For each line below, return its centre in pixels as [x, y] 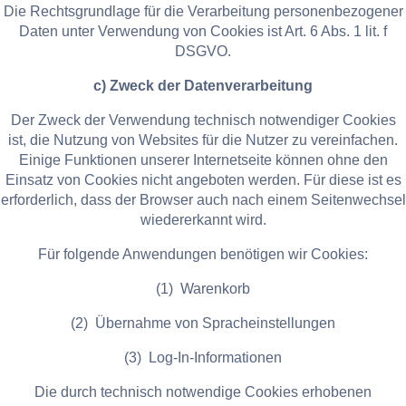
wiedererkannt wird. [203, 220]
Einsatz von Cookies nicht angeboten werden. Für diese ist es [203, 180]
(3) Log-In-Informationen [203, 358]
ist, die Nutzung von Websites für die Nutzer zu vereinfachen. [203, 140]
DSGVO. [203, 52]
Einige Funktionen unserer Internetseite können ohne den [203, 160]
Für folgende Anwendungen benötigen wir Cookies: [203, 255]
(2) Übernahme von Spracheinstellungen [203, 324]
